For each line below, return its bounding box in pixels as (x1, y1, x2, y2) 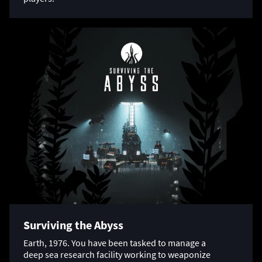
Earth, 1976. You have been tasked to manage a (23, 237, 206, 249)
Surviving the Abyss (23, 218, 123, 233)
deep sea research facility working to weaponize (23, 249, 211, 261)
